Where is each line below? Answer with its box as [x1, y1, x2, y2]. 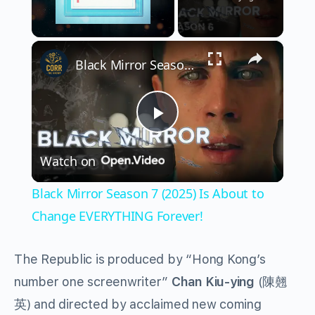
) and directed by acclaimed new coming [26, 297, 262, 312]
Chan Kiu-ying [168, 274, 258, 290]
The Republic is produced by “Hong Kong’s [14, 252, 266, 267]
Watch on [39, 153, 96, 170]
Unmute [56, 41, 76, 48]
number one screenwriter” [14, 274, 169, 290]
